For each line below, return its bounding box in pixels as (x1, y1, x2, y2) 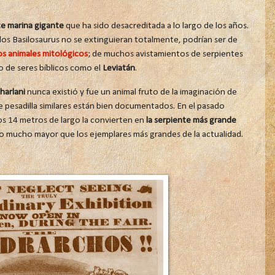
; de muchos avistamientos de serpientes (87, 49, 243, 60)
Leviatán (102, 63, 135, 74)
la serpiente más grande (145, 115, 236, 125)
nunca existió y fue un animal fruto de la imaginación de (25, 87, 237, 97)
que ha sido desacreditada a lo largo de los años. (63, 21, 249, 31)
